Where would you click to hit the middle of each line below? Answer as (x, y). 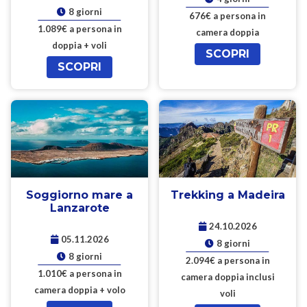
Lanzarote (79, 208)
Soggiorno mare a (79, 195)
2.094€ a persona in (228, 260)
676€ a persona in (228, 16)
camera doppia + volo (79, 290)
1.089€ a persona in (79, 29)
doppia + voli (79, 46)
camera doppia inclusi (228, 277)
